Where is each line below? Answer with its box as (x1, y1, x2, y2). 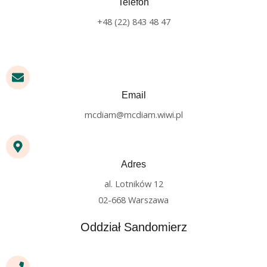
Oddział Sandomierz (80, 221, 187, 234)
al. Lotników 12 (104, 178, 163, 190)
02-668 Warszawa (98, 194, 169, 206)
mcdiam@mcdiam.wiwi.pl (84, 108, 183, 120)
